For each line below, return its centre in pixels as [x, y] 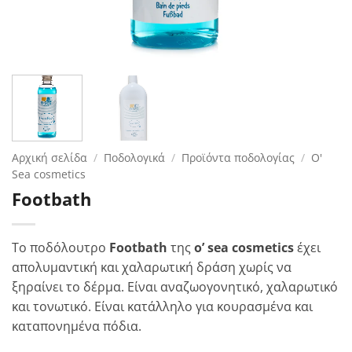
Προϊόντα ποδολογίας [238, 157]
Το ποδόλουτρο [60, 247]
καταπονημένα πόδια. [77, 326]
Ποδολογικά [135, 157]
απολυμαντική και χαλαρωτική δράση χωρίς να [152, 267]
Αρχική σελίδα [49, 157]
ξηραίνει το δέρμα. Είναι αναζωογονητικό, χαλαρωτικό [175, 286]
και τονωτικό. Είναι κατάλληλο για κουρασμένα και [162, 306]
